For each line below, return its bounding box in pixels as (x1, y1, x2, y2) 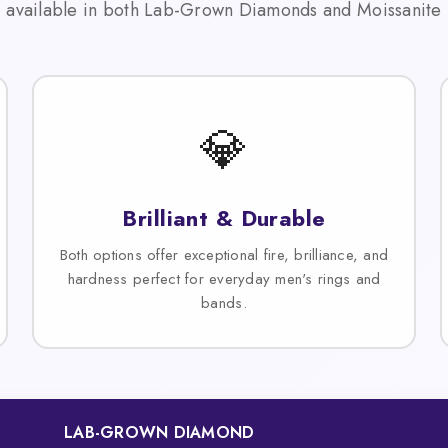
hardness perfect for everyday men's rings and (67, 267, 381, 290)
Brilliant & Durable (122, 201, 326, 234)
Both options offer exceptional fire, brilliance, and (59, 243, 389, 266)
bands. (201, 291, 247, 314)
